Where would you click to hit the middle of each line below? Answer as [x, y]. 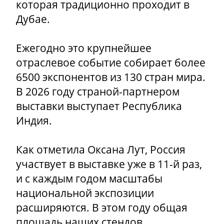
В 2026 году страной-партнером [98, 92]
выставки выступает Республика [99, 106]
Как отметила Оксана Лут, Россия [101, 150]
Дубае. [33, 19]
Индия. [34, 121]
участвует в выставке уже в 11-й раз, [109, 164]
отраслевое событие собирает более [111, 63]
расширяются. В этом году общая [102, 208]
